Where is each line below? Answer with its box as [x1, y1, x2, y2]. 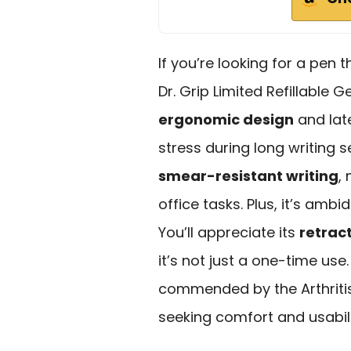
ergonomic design [158, 109, 294, 129]
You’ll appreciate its [158, 222, 299, 242]
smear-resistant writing [158, 165, 338, 186]
